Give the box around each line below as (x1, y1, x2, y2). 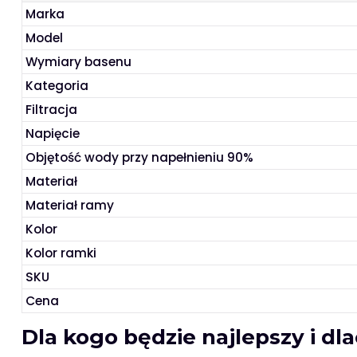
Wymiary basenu (25, 53, 132, 71)
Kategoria (25, 77, 89, 95)
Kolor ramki (25, 245, 97, 262)
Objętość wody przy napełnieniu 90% (25, 149, 254, 167)
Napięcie (25, 125, 80, 143)
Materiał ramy (25, 197, 115, 214)
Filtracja (25, 101, 78, 119)
